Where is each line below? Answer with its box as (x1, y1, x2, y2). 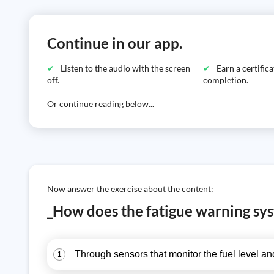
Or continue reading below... (47, 98, 154, 109)
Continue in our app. (47, 34, 182, 52)
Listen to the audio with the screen (61, 63, 190, 73)
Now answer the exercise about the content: (47, 183, 213, 194)
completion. (203, 75, 249, 85)
